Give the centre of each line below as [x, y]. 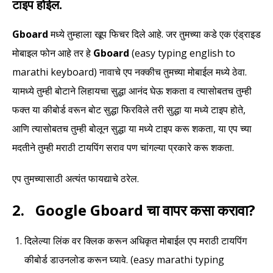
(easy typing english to [182, 53]
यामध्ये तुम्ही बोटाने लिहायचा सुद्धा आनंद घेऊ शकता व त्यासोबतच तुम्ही [132, 91]
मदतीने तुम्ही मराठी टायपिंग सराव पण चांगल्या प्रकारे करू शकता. [123, 148]
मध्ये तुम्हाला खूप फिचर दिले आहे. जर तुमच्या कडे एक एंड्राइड [154, 34]
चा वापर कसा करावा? [201, 210]
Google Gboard [91, 210]
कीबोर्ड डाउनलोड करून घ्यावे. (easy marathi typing [124, 260]
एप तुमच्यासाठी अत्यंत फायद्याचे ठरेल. [76, 179]
